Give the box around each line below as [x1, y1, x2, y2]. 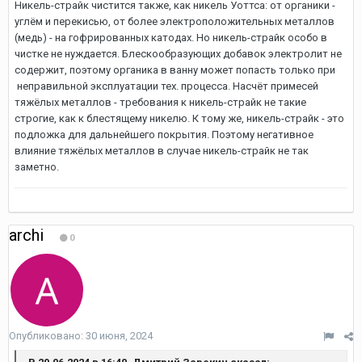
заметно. [15, 161, 59, 173]
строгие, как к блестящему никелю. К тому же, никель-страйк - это [15, 112, 344, 124]
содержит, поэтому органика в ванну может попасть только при [15, 64, 335, 76]
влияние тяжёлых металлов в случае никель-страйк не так [15, 145, 309, 157]
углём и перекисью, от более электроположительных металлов [15, 15, 335, 27]
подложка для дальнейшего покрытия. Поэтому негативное [15, 128, 314, 141]
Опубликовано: [9, 330, 86, 342]
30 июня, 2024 [86, 330, 153, 342]
